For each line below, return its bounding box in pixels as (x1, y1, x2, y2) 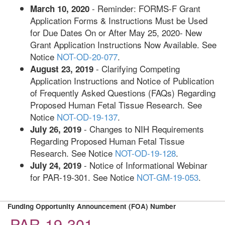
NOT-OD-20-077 (57, 50, 118, 63)
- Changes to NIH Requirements (81, 123, 204, 135)
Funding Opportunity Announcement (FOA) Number (8, 201, 176, 211)
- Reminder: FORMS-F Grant (89, 2, 200, 15)
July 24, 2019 (30, 159, 81, 171)
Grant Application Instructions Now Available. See (30, 38, 216, 51)
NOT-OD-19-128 (115, 147, 176, 159)
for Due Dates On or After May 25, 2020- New (30, 26, 202, 39)
